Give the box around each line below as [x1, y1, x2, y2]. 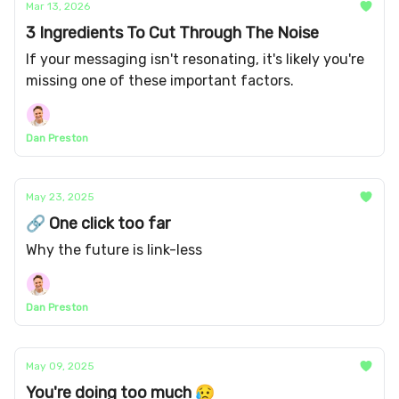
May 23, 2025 [26, 191, 94, 203]
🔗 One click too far [26, 214, 170, 233]
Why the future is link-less [26, 241, 202, 258]
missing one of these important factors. [26, 72, 294, 89]
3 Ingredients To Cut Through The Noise [26, 23, 319, 43]
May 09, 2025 [26, 360, 94, 372]
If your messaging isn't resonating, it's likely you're [26, 51, 364, 68]
